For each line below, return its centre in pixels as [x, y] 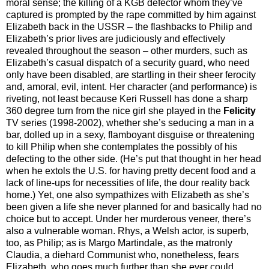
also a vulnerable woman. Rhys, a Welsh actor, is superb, [127, 231]
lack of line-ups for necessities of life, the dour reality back [128, 183]
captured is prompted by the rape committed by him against [131, 14]
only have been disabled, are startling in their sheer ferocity [131, 74]
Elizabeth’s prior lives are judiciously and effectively [116, 38]
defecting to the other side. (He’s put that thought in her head [134, 159]
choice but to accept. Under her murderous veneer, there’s [128, 219]
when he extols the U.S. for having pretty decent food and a [131, 171]
